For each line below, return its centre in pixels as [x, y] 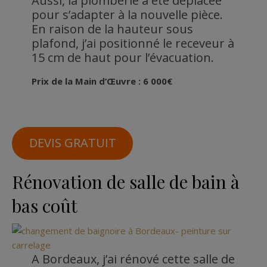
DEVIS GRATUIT [72, 143]
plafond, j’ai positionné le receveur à [133, 43]
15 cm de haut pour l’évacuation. [122, 57]
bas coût [45, 205]
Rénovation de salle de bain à [126, 181]
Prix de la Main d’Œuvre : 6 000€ [102, 81]
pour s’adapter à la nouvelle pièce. [127, 14]
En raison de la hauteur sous [112, 29]
